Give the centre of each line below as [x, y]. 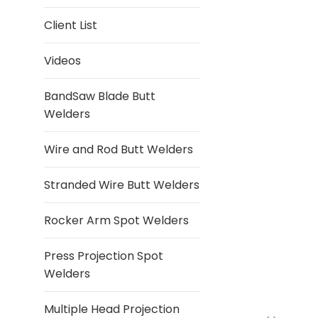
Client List [71, 25]
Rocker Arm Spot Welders [116, 220]
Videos [62, 61]
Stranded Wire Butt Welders [122, 185]
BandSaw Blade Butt [100, 96]
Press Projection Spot [104, 256]
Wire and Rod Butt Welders [119, 149]
